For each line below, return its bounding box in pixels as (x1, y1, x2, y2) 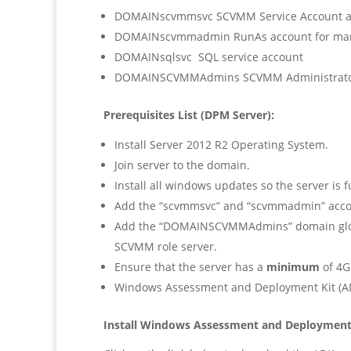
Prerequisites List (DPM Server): (103, 107, 274, 123)
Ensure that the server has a (114, 259, 266, 275)
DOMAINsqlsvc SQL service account (114, 49, 303, 65)
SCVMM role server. (114, 239, 217, 255)
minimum (266, 259, 320, 275)
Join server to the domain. (114, 157, 250, 173)
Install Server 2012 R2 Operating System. (114, 137, 328, 153)
